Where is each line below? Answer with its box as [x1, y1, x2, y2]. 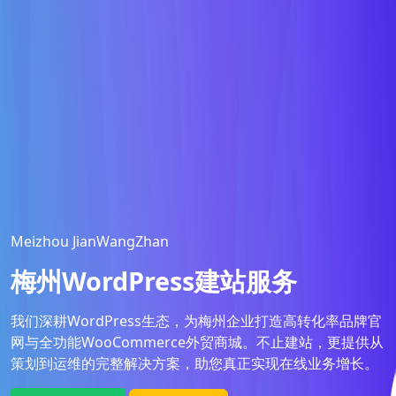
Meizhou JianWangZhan [11, 232, 169, 251]
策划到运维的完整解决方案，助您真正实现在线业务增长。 [11, 354, 378, 373]
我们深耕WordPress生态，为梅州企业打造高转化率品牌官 [11, 311, 382, 331]
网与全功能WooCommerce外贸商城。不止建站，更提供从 [11, 332, 384, 352]
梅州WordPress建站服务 [11, 263, 297, 298]
